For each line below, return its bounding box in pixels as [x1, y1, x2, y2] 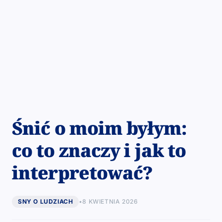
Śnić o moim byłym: [12, 116, 186, 140]
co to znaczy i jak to [12, 138, 186, 163]
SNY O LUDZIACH [18, 198, 73, 205]
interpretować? [12, 161, 153, 185]
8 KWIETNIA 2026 [82, 198, 138, 205]
